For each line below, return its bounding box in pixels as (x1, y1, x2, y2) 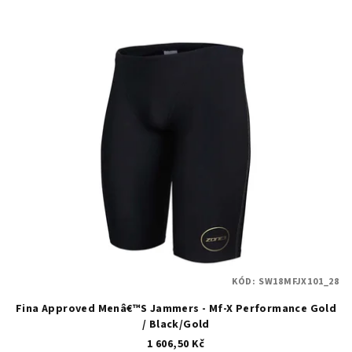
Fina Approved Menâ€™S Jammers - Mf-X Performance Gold (15, 301, 337, 317)
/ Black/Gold (142, 317, 210, 333)
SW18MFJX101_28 (258, 275, 339, 289)
